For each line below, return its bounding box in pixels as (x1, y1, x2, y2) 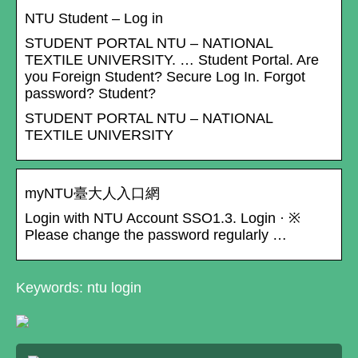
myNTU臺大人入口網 (25, 185, 160, 202)
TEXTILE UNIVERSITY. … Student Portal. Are (25, 52, 319, 69)
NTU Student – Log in (25, 10, 163, 27)
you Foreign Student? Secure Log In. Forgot (25, 69, 305, 86)
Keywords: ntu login (16, 280, 141, 296)
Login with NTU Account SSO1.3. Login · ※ (25, 210, 300, 227)
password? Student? (25, 86, 156, 102)
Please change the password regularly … (25, 227, 287, 244)
